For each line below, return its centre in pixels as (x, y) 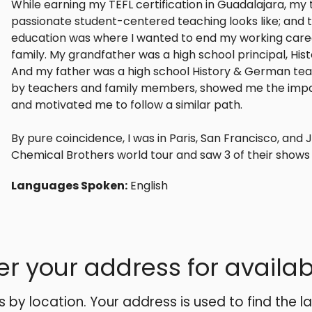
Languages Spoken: (69, 185)
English (149, 185)
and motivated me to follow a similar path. (127, 104)
